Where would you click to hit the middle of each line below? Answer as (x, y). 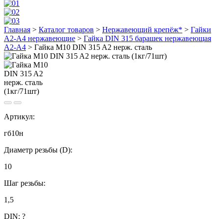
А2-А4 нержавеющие (40, 38)
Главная (17, 30)
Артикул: (19, 117)
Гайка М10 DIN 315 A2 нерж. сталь (93, 47)
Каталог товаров (66, 30)
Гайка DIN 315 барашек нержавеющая (147, 38)
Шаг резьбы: (25, 183)
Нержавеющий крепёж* (142, 30)
